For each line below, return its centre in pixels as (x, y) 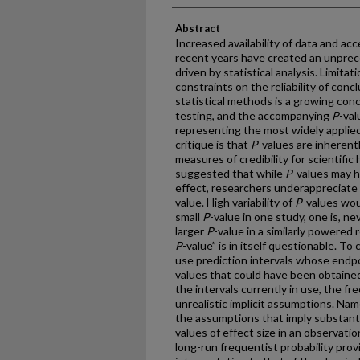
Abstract (198, 28)
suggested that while (230, 173)
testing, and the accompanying (254, 115)
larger (191, 231)
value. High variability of (235, 202)
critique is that (213, 144)
